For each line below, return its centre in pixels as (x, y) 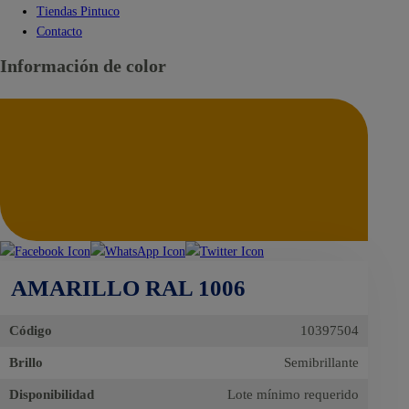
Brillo (26, 363)
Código (31, 331)
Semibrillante (322, 363)
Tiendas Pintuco (78, 11)
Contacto (59, 31)
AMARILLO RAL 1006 (128, 288)
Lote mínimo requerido (294, 395)
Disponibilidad (52, 395)
